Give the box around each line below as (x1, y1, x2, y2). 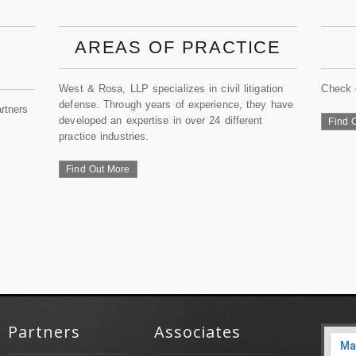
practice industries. (59, 130, 149, 142)
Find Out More (66, 164, 130, 175)
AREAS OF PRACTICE (75, 37, 281, 57)
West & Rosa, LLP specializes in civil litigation (59, 83, 284, 95)
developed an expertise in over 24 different (59, 114, 263, 126)
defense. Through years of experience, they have (59, 99, 293, 110)
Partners (8, 321, 81, 342)
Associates (153, 321, 241, 342)
